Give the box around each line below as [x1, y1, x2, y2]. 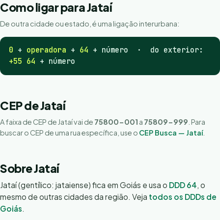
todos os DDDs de [149, 192, 217, 201]
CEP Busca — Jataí [139, 128, 203, 137]
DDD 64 [169, 180, 197, 190]
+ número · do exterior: [88, 45, 203, 55]
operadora [27, 45, 66, 55]
